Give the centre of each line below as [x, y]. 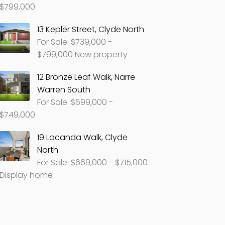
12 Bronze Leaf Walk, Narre [86, 77]
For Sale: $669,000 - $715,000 [93, 162]
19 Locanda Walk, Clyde [83, 137]
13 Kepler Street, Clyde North [91, 29]
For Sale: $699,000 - [75, 102]
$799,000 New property [83, 54]
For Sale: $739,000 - [75, 42]
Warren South [64, 90]
